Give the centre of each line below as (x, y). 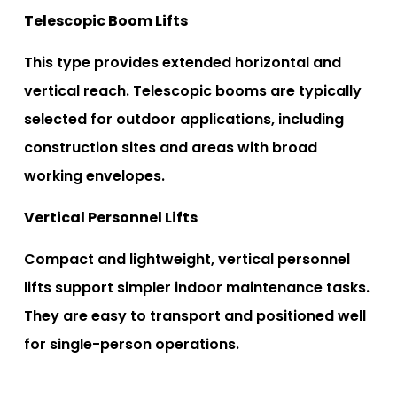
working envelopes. (94, 175)
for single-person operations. (132, 344)
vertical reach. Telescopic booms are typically (193, 90)
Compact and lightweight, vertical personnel (187, 259)
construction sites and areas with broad (171, 147)
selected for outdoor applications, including (184, 119)
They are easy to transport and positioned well (195, 315)
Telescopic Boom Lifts (106, 20)
